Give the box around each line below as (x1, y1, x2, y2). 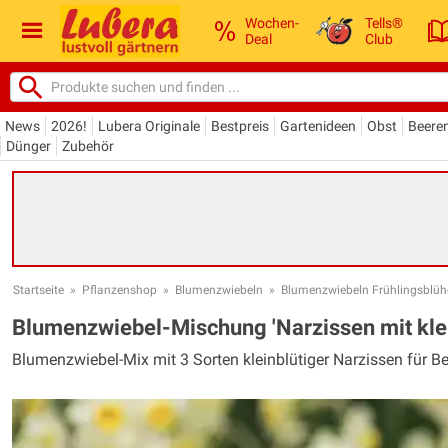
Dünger (6, 137, 51, 154)
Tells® (365, 14, 404, 31)
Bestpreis (211, 117, 269, 134)
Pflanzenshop (82, 282, 157, 297)
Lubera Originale (98, 117, 200, 134)
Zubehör (62, 137, 114, 154)
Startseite (13, 282, 64, 297)
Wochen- (245, 14, 299, 31)
